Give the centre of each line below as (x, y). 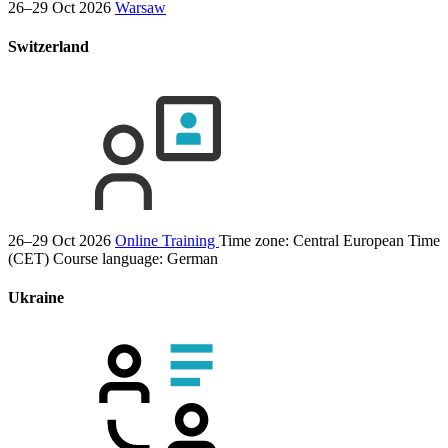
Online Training (167, 240)
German (192, 258)
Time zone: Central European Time (329, 240)
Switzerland (48, 47)
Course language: (110, 258)
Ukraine (36, 297)
